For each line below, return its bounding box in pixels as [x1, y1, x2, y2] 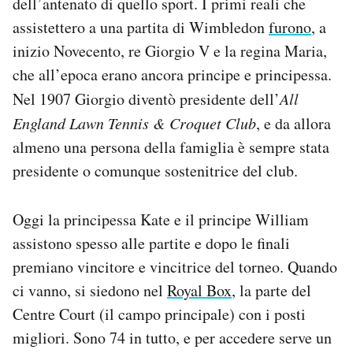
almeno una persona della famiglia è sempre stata [13, 136, 329, 158]
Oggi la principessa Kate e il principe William [13, 208, 309, 230]
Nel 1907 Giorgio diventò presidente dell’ [13, 87, 280, 110]
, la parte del [232, 279, 311, 301]
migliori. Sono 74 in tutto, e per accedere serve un [13, 326, 332, 348]
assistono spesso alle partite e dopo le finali [13, 232, 290, 254]
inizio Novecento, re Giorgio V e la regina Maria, [13, 39, 327, 61]
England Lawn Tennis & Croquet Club [13, 112, 256, 133]
